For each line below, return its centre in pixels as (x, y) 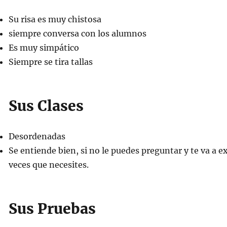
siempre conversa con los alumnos (77, 33)
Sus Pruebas (52, 209)
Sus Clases (46, 106)
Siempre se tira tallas (50, 62)
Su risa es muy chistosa (55, 19)
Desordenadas (37, 136)
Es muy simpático (44, 48)
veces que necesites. (48, 165)
